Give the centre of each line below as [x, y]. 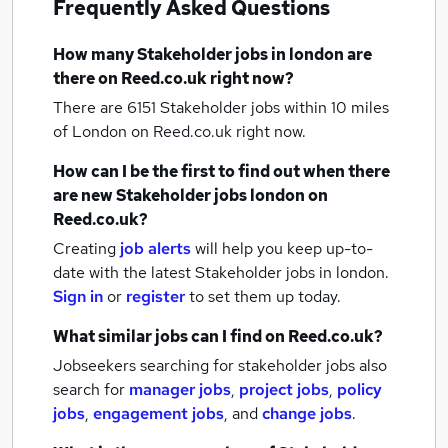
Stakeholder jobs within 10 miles [274, 107]
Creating [84, 248]
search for [91, 389]
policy [359, 389]
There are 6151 [106, 107]
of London [92, 131]
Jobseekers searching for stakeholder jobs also [220, 365]
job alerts [155, 248]
